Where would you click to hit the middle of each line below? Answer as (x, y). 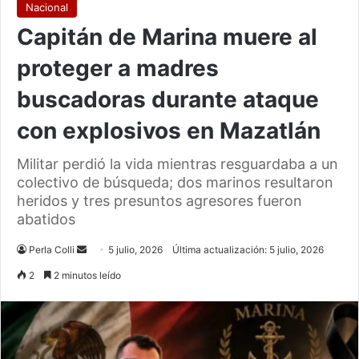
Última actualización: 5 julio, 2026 (248, 250)
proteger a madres (118, 69)
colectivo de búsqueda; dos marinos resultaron (175, 183)
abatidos (46, 220)
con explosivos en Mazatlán (169, 131)
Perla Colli (52, 250)
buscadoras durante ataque (168, 100)
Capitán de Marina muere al (167, 37)
